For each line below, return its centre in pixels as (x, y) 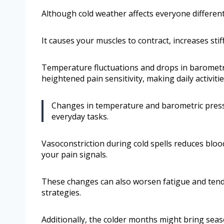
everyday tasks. (80, 116)
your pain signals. (74, 154)
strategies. (61, 192)
